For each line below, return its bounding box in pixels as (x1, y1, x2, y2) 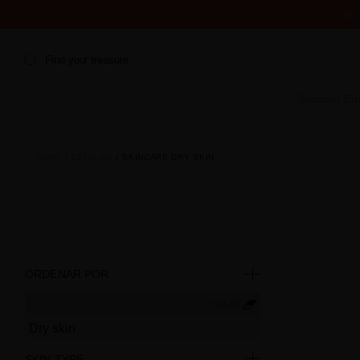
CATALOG (71, 152, 113, 162)
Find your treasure (45, 54, 129, 67)
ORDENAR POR (25, 267, 109, 280)
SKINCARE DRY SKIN (122, 152, 215, 162)
